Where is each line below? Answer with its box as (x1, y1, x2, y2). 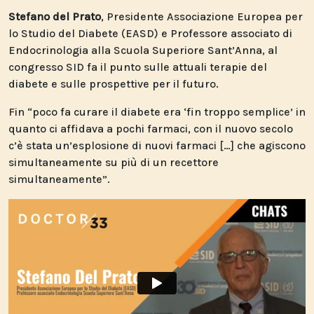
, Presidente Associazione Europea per (101, 10, 303, 23)
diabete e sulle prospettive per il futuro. (8, 77, 219, 90)
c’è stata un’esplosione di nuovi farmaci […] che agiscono (8, 139, 306, 152)
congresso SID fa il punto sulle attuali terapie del (8, 60, 267, 74)
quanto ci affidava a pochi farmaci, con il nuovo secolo (8, 122, 293, 135)
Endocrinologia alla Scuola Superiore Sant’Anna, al (8, 43, 278, 57)
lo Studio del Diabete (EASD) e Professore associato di (8, 27, 292, 40)
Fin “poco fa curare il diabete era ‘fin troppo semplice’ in (8, 105, 306, 118)
